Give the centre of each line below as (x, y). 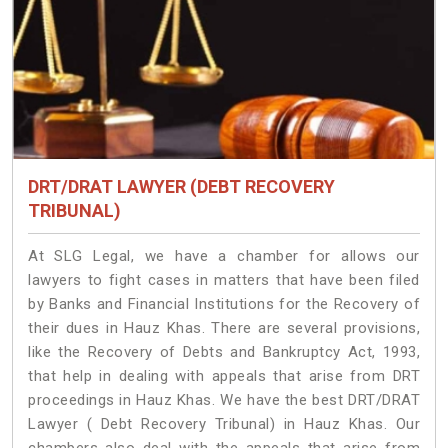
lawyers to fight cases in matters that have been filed (224, 280)
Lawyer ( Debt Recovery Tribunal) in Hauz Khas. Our (224, 424)
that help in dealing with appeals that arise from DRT (224, 376)
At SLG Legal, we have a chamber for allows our (224, 256)
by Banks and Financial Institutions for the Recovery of (224, 304)
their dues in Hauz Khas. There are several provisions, (224, 328)
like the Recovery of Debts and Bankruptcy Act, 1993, (224, 352)
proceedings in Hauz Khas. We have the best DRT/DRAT (224, 400)
